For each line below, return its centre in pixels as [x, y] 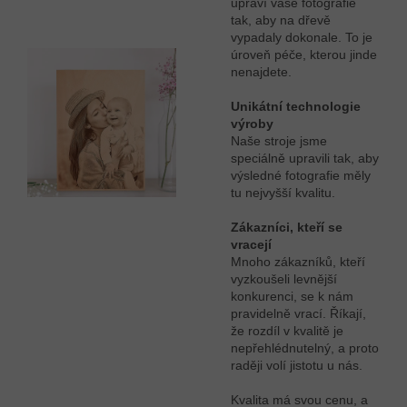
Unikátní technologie [296, 106]
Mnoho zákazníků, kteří [298, 262]
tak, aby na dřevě [281, 20]
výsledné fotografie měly [301, 175]
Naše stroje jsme [279, 141]
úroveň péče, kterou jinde [304, 55]
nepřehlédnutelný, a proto [305, 348]
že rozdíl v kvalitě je [287, 331]
